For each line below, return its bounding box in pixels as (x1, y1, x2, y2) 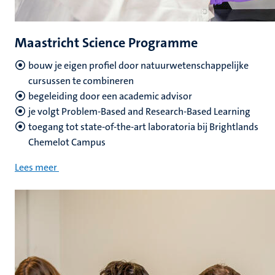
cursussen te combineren (28, 74, 134, 87)
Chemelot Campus (28, 136, 106, 149)
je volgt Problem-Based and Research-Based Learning (28, 105, 250, 118)
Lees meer (15, 161, 57, 174)
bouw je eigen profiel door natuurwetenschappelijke (28, 59, 249, 72)
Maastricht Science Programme (15, 34, 198, 52)
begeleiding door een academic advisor (28, 90, 192, 103)
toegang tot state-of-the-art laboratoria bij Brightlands (28, 120, 258, 133)
